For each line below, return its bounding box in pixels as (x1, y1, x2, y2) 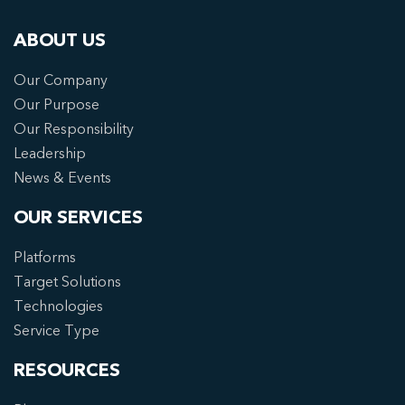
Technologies (14, 296, 103, 316)
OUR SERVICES (14, 204, 143, 230)
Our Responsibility (14, 118, 134, 139)
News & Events (14, 167, 111, 188)
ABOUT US (14, 27, 106, 52)
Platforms (14, 247, 76, 268)
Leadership (14, 143, 86, 164)
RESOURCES (14, 357, 120, 382)
